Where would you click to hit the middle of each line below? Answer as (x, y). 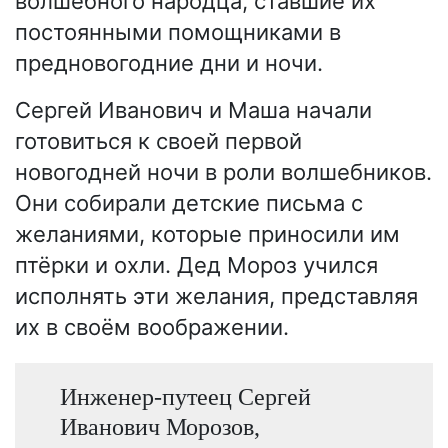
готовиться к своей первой (158, 140)
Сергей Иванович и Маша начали (193, 109)
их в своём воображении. (152, 326)
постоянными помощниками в (178, 31)
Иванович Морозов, (159, 426)
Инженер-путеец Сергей (185, 396)
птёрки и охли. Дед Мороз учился (196, 264)
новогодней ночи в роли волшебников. (223, 171)
